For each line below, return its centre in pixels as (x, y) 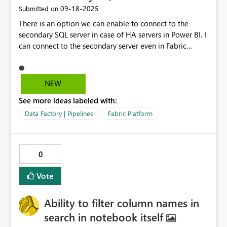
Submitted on (39, 9)
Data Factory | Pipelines (59, 113)
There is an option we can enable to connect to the (104, 24)
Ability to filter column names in (122, 203)
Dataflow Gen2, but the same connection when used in (110, 57)
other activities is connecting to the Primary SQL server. (111, 68)
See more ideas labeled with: (68, 101)
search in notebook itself (105, 217)
